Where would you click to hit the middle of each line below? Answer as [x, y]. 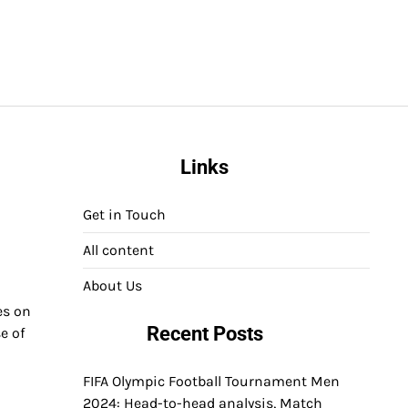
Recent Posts [204, 334]
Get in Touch [124, 214]
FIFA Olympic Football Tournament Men [211, 381]
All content [118, 250]
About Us [112, 286]
